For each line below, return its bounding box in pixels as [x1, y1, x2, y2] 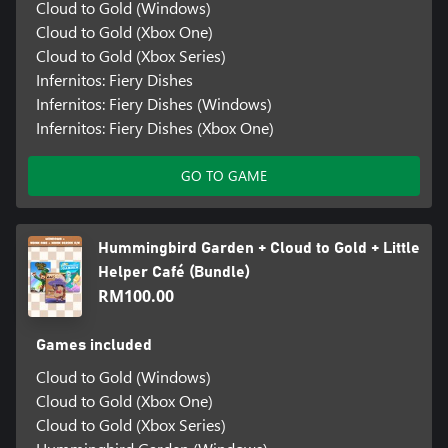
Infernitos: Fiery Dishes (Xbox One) [35, 116, 274, 138]
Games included [35, 336, 152, 353]
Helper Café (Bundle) [97, 263, 250, 280]
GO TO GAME [181, 165, 267, 185]
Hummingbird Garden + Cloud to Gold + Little [97, 239, 420, 256]
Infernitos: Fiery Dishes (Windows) [35, 92, 272, 114]
